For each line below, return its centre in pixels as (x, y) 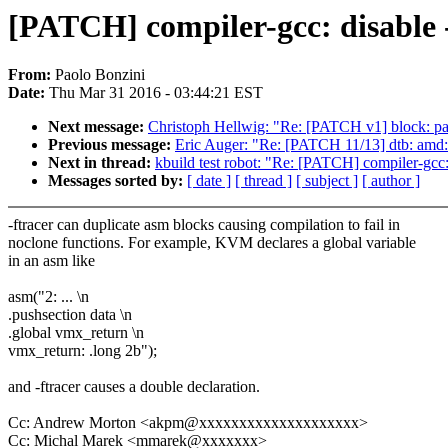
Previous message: (111, 145)
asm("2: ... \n (48, 297)
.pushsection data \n (70, 315)
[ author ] (391, 181)
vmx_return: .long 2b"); (82, 351)
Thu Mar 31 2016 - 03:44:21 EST (156, 93)
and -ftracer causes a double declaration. (134, 387)
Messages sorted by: (117, 181)
